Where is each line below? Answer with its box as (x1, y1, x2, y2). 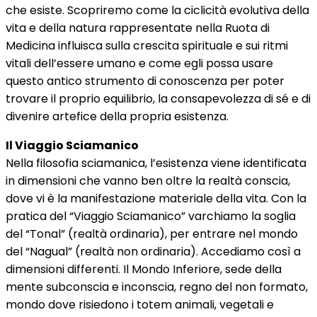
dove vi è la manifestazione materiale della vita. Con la (6, 190, 306, 207)
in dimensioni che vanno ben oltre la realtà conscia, (6, 173, 290, 189)
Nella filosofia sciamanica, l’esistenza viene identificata (6, 155, 306, 171)
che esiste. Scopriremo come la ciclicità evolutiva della (6, 2, 309, 18)
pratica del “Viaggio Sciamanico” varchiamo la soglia (6, 208, 296, 224)
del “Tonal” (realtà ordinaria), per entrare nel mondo (6, 226, 298, 242)
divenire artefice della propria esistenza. (6, 108, 229, 125)
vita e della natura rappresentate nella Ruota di (6, 20, 270, 36)
